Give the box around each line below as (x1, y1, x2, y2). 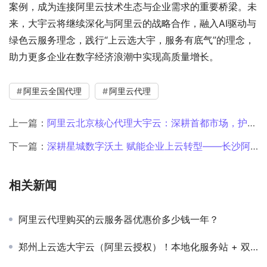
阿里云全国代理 (23, 85, 82, 96)
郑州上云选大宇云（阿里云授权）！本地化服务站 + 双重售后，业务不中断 (18, 240, 250, 253)
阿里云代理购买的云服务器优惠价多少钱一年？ (18, 213, 219, 225)
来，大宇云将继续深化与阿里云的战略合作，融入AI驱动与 (9, 17, 256, 29)
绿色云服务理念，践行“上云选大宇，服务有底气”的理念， (9, 33, 254, 46)
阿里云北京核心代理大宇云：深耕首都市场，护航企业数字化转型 (47, 116, 247, 129)
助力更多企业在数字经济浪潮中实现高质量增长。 (9, 50, 219, 63)
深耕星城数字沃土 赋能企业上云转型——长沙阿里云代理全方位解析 (47, 139, 250, 152)
